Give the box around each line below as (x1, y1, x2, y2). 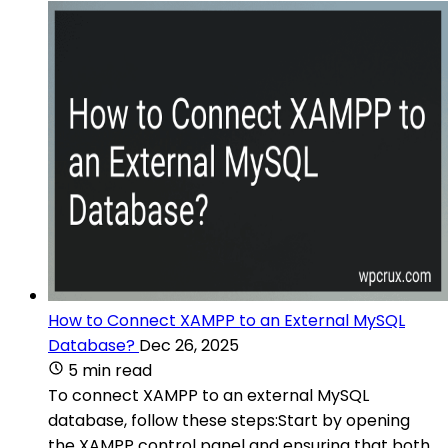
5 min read (68, 358, 152, 382)
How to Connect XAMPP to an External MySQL (48, 308, 405, 332)
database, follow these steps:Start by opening (48, 408, 410, 432)
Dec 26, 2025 (139, 333, 239, 357)
